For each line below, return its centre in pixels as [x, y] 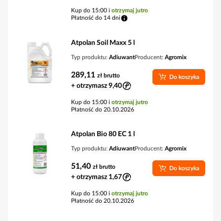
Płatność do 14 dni [96, 18]
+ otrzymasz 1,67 [96, 177]
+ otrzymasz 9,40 [96, 86]
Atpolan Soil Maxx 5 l [103, 43]
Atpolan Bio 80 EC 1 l [103, 134]
